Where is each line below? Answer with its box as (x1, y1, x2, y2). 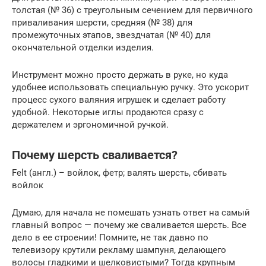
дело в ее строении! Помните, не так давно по (12, 232, 208, 243)
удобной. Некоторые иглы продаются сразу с (12, 107, 204, 118)
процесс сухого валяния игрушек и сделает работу (12, 94, 226, 106)
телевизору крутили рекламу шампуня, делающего (12, 245, 226, 256)
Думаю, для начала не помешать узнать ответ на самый (12, 207, 250, 218)
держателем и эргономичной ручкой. (12, 119, 169, 131)
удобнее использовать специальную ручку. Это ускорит (12, 82, 249, 93)
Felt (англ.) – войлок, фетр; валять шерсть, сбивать (12, 167, 227, 179)
